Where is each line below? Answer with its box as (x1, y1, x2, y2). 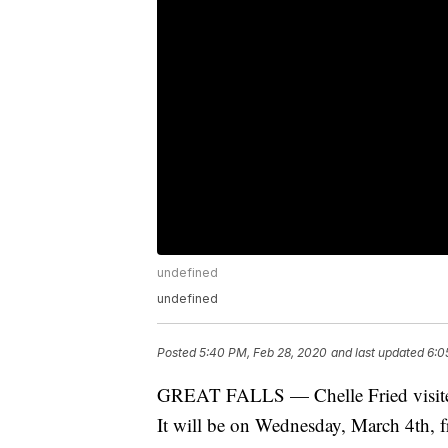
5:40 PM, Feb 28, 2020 (199, 345, 327, 361)
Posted (157, 345, 199, 361)
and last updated (331, 345, 424, 361)
